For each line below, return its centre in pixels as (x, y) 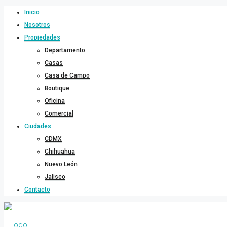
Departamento (65, 50)
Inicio (32, 12)
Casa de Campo (67, 75)
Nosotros (37, 25)
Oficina (55, 101)
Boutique (57, 88)
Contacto (37, 190)
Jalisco (55, 177)
